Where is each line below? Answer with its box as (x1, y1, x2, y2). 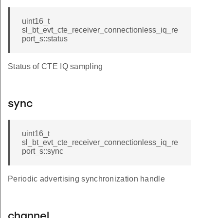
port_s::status (22, 35, 68, 43)
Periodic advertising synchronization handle (8, 175, 165, 183)
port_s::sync (22, 147, 63, 156)
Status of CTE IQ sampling (8, 62, 103, 71)
